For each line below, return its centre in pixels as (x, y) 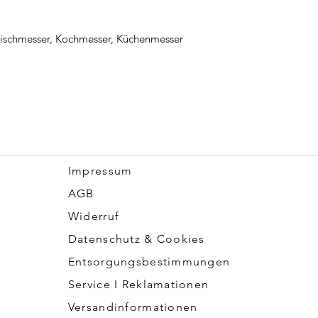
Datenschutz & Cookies (136, 238)
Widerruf (94, 216)
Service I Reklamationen (138, 284)
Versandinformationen (133, 307)
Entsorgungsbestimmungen (149, 261)
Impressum (100, 170)
